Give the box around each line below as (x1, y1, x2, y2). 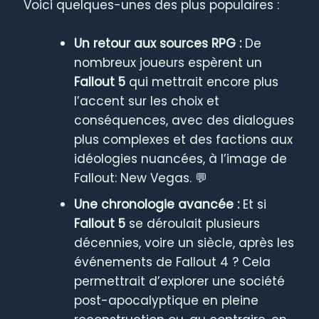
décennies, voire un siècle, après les (74, 234, 295, 251)
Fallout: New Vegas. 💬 (74, 169, 208, 187)
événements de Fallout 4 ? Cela (74, 253, 271, 271)
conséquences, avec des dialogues (74, 111, 295, 129)
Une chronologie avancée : (74, 195, 240, 213)
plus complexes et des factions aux (74, 130, 293, 148)
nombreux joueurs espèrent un (74, 53, 263, 71)
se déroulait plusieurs (125, 214, 261, 232)
